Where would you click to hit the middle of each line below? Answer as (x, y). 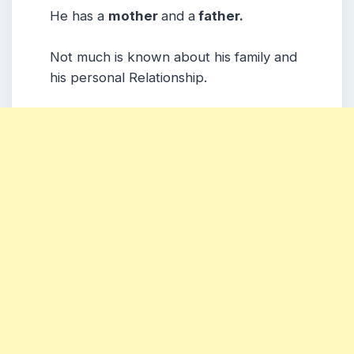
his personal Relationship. (134, 77)
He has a (79, 16)
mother (135, 16)
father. (219, 16)
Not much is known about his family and (173, 56)
